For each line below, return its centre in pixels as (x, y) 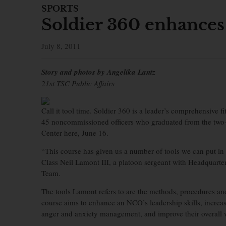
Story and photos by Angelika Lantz (98, 72)
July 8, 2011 (61, 46)
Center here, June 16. (76, 133)
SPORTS (60, 9)
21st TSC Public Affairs (78, 83)
